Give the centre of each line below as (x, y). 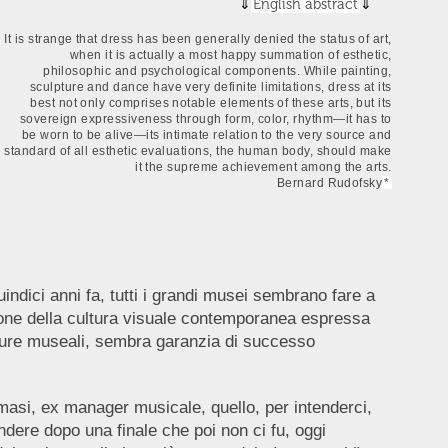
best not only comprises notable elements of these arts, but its (211, 102)
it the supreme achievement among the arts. (263, 166)
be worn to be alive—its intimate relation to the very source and (206, 134)
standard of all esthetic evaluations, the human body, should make (198, 150)
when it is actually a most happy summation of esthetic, (230, 54)
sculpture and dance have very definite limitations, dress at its (210, 86)
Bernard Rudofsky (329, 182)
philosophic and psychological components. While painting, (217, 70)
